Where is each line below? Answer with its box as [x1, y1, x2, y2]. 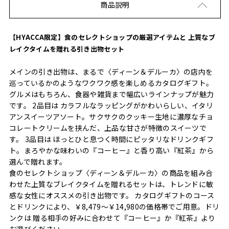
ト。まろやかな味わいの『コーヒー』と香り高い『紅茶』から [9, 145, 214, 155]
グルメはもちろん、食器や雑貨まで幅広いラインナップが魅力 [9, 88, 214, 99]
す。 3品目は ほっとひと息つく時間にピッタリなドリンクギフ [9, 133, 214, 144]
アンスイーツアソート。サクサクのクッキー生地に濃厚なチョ [9, 111, 214, 122]
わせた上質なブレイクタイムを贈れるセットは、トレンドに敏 [9, 178, 214, 189]
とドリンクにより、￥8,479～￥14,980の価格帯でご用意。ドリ [9, 201, 220, 212]
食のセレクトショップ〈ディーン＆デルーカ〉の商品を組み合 [9, 167, 213, 178]
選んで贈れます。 [9, 156, 67, 167]
